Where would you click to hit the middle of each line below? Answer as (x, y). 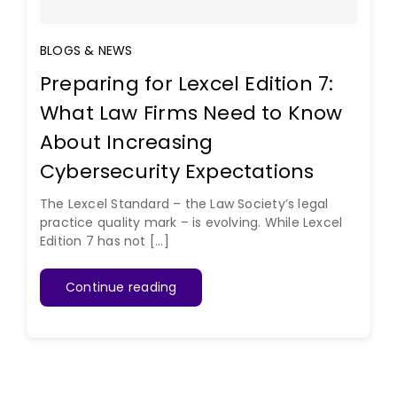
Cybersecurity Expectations (177, 171)
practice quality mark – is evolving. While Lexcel (191, 222)
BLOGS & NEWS (86, 51)
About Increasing (126, 142)
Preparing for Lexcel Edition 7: (187, 84)
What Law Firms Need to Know (191, 113)
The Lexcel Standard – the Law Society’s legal (184, 204)
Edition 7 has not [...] (104, 241)
